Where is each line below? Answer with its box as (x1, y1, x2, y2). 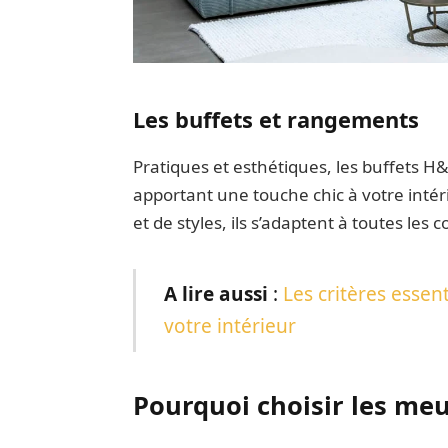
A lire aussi (164, 281, 269, 308)
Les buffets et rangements (132, 105, 419, 135)
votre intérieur (164, 313, 297, 340)
